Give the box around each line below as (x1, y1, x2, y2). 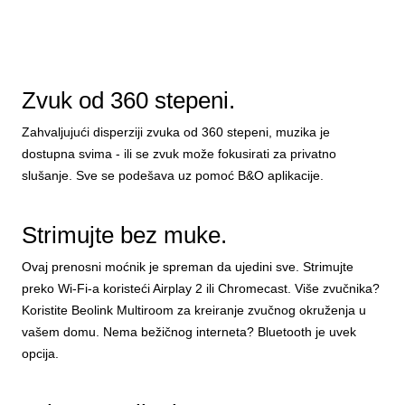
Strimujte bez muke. (22, 221, 227, 249)
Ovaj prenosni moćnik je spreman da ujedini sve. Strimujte (22, 259, 353, 274)
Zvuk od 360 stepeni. (22, 87, 235, 114)
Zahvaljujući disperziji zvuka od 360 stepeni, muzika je (22, 125, 330, 139)
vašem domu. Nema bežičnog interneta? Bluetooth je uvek (22, 325, 356, 339)
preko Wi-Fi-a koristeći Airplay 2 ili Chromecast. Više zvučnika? (22, 281, 380, 296)
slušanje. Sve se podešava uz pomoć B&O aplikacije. (22, 168, 324, 183)
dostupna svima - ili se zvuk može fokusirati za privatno (22, 146, 336, 161)
